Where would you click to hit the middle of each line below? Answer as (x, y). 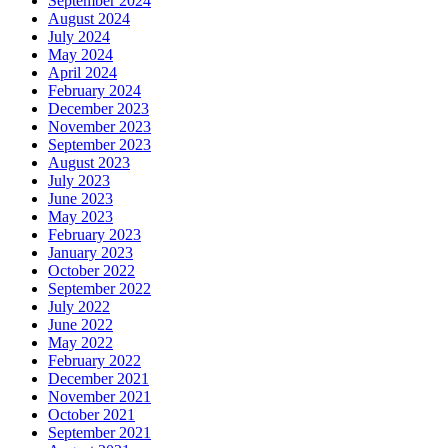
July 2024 (79, 37)
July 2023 (79, 181)
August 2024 (89, 19)
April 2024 (82, 73)
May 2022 (80, 343)
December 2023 (98, 109)
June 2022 (80, 325)
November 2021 (99, 397)
